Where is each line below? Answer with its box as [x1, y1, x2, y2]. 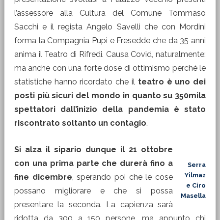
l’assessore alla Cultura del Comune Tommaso [14, 8, 206, 18]
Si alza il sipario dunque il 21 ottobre [14, 145, 173, 154]
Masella [181, 192, 206, 199]
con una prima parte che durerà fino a [14, 159, 173, 168]
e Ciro [186, 182, 206, 189]
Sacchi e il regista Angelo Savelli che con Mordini [14, 22, 206, 31]
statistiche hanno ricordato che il [14, 77, 138, 86]
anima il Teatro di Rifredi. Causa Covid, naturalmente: [14, 50, 206, 59]
